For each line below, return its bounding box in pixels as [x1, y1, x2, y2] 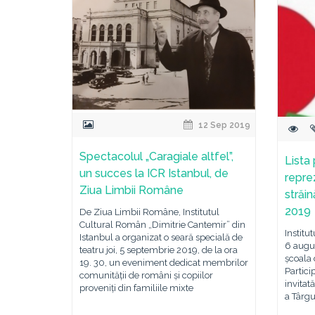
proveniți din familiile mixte [79, 283, 193, 293]
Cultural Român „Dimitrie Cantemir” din [79, 219, 245, 230]
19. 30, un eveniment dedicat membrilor [79, 257, 248, 268]
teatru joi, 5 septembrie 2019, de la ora [79, 245, 238, 255]
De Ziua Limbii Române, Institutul [79, 207, 219, 217]
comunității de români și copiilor [79, 270, 213, 281]
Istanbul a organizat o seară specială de [79, 232, 243, 243]
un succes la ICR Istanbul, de [79, 167, 229, 180]
